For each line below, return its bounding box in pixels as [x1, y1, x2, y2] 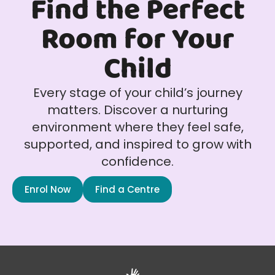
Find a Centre [95, 183, 160, 196]
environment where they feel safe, [31, 118, 244, 136]
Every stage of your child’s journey [33, 84, 242, 102]
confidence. [101, 153, 174, 171]
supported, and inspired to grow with [23, 136, 252, 153]
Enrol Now [25, 183, 71, 196]
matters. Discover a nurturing [47, 101, 228, 119]
